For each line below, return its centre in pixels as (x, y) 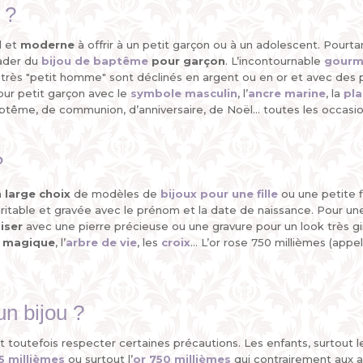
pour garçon (187, 61)
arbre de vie (101, 242)
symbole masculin (184, 93)
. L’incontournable (275, 61)
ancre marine (287, 93)
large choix (38, 194)
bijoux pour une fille (219, 194)
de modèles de (115, 194)
